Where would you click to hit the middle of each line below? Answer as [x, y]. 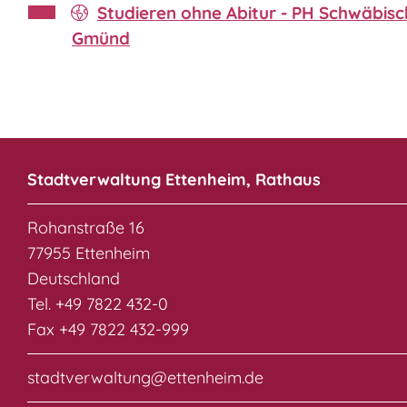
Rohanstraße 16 [86, 228]
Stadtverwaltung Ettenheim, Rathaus [174, 180]
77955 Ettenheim [89, 253]
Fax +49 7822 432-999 [108, 330]
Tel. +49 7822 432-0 [98, 304]
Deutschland [74, 279]
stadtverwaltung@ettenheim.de [145, 378]
